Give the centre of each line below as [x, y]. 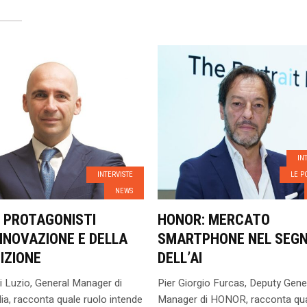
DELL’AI [180, 258]
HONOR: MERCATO [213, 220]
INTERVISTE [115, 174]
